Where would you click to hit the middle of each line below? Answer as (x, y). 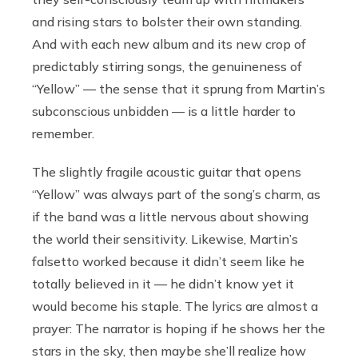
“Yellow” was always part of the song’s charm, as (176, 194)
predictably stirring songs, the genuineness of (167, 66)
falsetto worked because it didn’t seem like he (168, 261)
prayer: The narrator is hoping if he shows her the (179, 328)
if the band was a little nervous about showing (170, 216)
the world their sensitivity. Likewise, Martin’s (165, 239)
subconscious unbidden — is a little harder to (164, 111)
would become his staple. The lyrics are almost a (175, 306)
